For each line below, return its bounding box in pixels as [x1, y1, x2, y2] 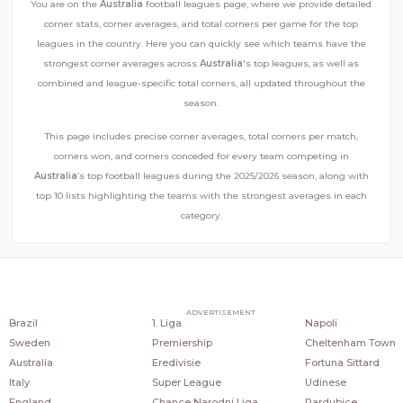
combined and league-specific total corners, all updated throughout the [37, 77, 365, 89]
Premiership [152, 336, 213, 349]
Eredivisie [152, 356, 201, 369]
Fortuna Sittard [304, 356, 380, 369]
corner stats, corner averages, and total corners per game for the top [44, 18, 359, 30]
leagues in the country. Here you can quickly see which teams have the [36, 38, 366, 49]
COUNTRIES [9, 297, 75, 309]
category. [180, 210, 222, 221]
